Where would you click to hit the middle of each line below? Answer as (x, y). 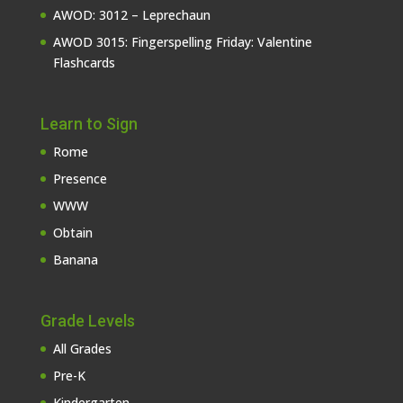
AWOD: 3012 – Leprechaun (131, 14)
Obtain (72, 232)
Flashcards (84, 62)
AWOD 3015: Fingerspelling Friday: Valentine (182, 41)
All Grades (82, 348)
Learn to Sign (89, 123)
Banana (75, 259)
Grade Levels (87, 320)
